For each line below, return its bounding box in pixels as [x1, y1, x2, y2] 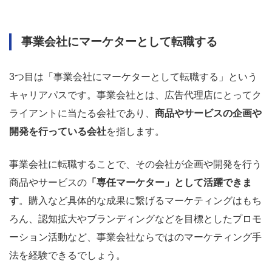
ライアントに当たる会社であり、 [9, 107, 155, 118]
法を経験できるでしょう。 [9, 250, 126, 260]
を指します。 [106, 126, 165, 137]
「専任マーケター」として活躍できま [87, 177, 252, 188]
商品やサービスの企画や [155, 107, 262, 118]
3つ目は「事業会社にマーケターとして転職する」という [9, 71, 257, 82]
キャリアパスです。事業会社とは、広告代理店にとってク [9, 89, 262, 100]
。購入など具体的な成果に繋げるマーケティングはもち [19, 195, 262, 206]
